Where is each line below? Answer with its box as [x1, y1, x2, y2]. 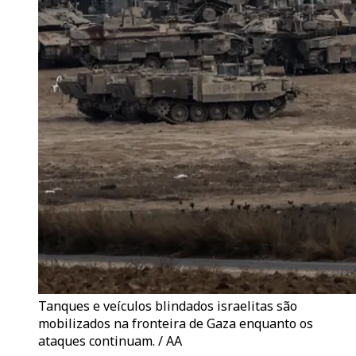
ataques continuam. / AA [38, 332, 182, 350]
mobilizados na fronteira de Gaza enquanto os [38, 315, 313, 332]
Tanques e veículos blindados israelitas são [38, 297, 297, 315]
